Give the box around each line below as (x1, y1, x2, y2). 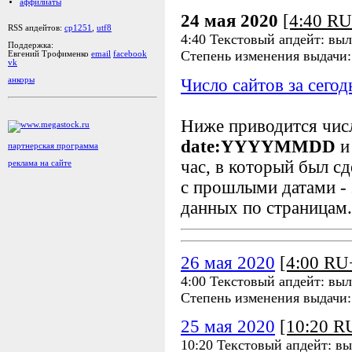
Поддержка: (8, 41, 53, 49)
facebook (113, 49, 147, 58)
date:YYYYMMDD (181, 136, 335, 156)
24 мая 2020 (181, 11, 278, 31)
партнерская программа (8, 141, 98, 150)
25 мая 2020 (181, 316, 275, 336)
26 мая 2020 (181, 252, 275, 273)
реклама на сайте (8, 158, 71, 167)
